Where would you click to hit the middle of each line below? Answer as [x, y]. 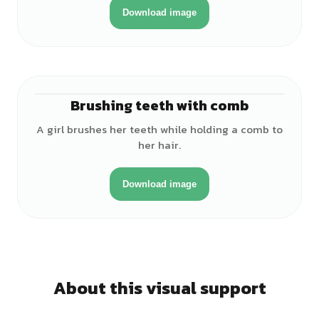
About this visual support [159, 288]
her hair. [159, 145]
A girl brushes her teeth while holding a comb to [159, 129]
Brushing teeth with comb [159, 105]
